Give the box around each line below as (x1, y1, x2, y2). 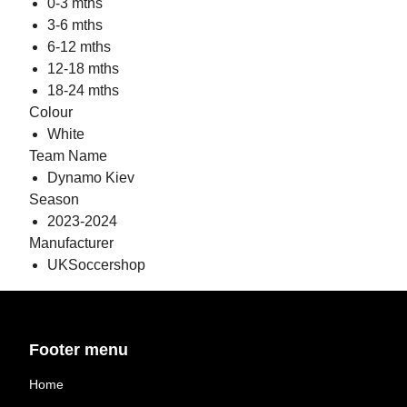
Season (29, 192, 79, 208)
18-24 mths (47, 83, 119, 99)
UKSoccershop (47, 257, 145, 273)
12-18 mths (47, 61, 119, 77)
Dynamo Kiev (47, 170, 134, 186)
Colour (29, 104, 73, 121)
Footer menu (29, 341, 128, 360)
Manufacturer (29, 235, 114, 252)
